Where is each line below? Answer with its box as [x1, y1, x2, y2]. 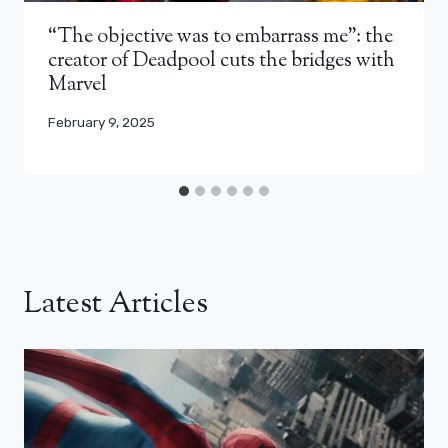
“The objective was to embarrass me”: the [48, 22, 393, 52]
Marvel [48, 70, 107, 100]
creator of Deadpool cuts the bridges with [48, 46, 395, 76]
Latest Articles [24, 283, 208, 327]
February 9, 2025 [48, 113, 155, 130]
